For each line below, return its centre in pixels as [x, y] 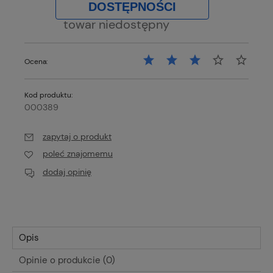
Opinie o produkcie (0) [67, 260]
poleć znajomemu [78, 154]
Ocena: [36, 62]
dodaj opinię [67, 172]
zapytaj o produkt [77, 137]
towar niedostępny [117, 25]
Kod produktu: [48, 95]
